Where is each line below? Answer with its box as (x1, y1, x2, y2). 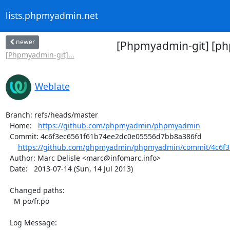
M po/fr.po (5, 196, 14, 206)
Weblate (34, 80, 70, 92)
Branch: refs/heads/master (5, 109, 98, 120)
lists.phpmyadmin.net (5, 9, 98, 22)
